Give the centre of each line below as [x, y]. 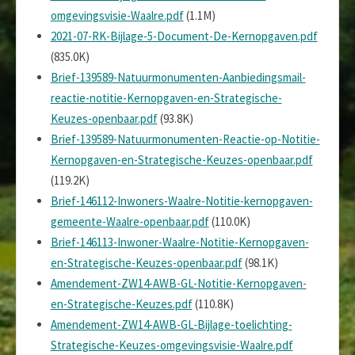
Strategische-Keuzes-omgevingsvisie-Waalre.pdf [172, 345]
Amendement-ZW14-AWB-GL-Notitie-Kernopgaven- [178, 283]
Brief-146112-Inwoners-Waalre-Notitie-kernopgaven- [181, 200]
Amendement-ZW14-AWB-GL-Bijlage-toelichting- [171, 324]
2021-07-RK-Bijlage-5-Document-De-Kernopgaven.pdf [184, 36]
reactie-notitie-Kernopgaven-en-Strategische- [166, 97]
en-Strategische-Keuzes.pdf [121, 303]
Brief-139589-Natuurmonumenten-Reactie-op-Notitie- [185, 139]
